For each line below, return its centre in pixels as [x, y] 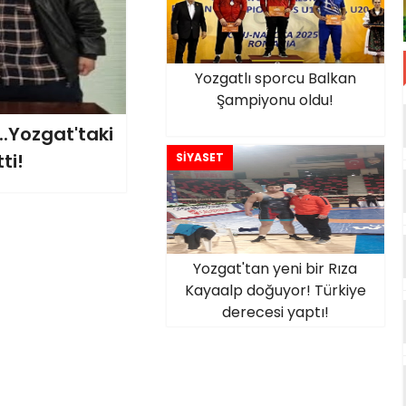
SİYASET [199, 157]
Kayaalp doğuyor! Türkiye [275, 290]
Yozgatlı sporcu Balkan [275, 78]
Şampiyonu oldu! [275, 100]
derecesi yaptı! [275, 312]
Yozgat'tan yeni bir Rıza [275, 269]
